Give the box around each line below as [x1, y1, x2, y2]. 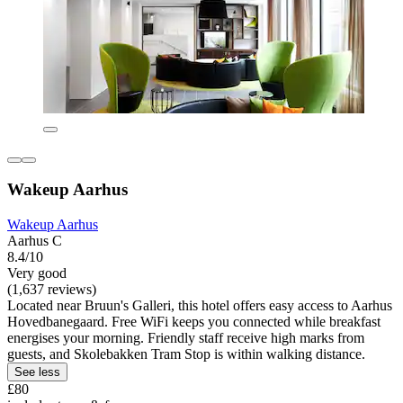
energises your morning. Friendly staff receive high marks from [7, 330, 364, 346]
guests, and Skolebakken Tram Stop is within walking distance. [7, 346, 365, 363]
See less [14, 365, 60, 380]
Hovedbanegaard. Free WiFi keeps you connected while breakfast [7, 314, 381, 330]
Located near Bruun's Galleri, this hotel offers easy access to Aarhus [7, 298, 392, 314]
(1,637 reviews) [7, 282, 96, 298]
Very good [7, 265, 67, 282]
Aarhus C [7, 233, 62, 249]
